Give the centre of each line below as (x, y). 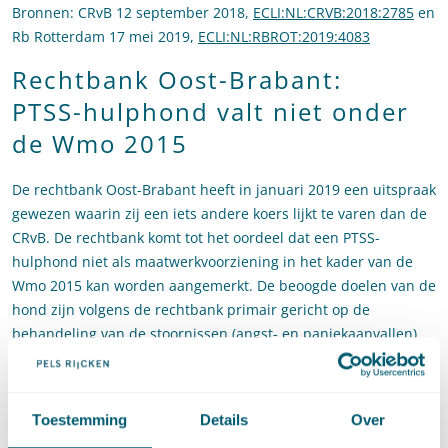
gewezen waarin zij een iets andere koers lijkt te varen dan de (219, 214)
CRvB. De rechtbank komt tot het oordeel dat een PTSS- (196, 238)
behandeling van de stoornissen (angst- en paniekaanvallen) (214, 334)
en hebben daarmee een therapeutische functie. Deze (194, 358)
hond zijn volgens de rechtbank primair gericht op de (191, 310)
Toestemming (80, 420)
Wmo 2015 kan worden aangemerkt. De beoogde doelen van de (224, 286)
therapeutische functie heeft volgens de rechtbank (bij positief (221, 382)
